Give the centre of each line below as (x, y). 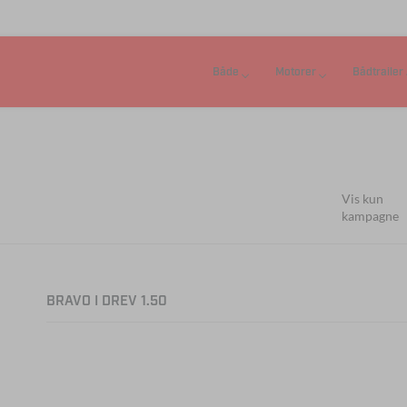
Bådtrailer (377, 72)
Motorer (295, 72)
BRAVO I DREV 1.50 (106, 302)
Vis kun (362, 199)
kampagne (370, 216)
